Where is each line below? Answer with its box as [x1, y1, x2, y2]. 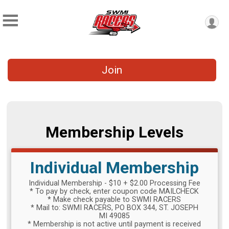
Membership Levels [45, 123, 184, 142]
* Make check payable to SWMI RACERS [48, 195, 181, 204]
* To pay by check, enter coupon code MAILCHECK [30, 187, 199, 196]
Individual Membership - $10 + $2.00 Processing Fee [28, 179, 200, 188]
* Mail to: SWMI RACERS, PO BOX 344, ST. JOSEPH [30, 203, 198, 213]
